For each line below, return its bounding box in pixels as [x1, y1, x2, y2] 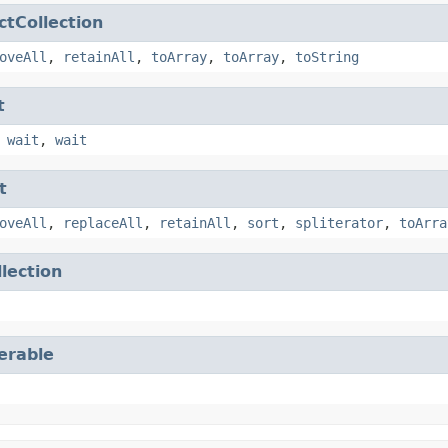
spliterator [295, 214, 383, 231]
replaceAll [63, 214, 143, 231]
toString [295, 48, 359, 65]
